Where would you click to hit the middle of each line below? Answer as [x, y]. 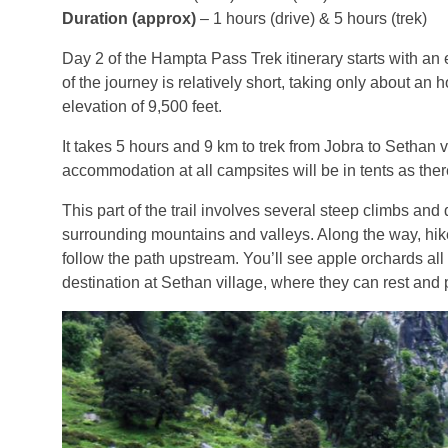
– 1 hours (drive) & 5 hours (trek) [311, 18]
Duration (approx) [129, 18]
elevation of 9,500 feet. [142, 106]
